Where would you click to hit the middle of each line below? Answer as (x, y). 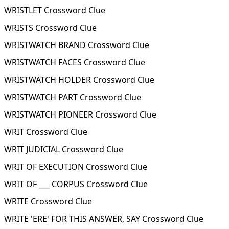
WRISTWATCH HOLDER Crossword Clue (79, 80)
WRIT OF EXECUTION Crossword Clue (76, 167)
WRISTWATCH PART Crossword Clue (73, 97)
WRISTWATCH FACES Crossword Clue (75, 62)
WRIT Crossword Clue (46, 132)
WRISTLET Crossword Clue (55, 10)
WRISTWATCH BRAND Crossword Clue (77, 45)
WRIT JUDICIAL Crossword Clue (64, 149)
